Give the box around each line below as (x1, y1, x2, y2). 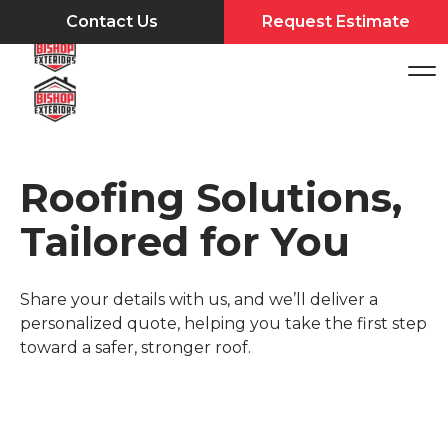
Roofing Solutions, (20, 173, 402, 222)
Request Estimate (262, 12, 410, 31)
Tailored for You (20, 217, 350, 266)
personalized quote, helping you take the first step (20, 314, 427, 333)
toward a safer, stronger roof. (20, 338, 251, 357)
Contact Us (66, 12, 158, 31)
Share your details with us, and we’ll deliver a (20, 290, 378, 309)
